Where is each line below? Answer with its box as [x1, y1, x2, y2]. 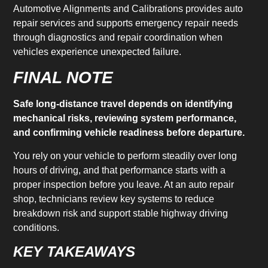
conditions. [13, 222, 60, 233]
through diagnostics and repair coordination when [13, 32, 223, 43]
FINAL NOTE [13, 68, 114, 87]
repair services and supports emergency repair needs [13, 18, 239, 29]
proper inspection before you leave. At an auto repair [13, 179, 234, 190]
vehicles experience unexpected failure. [13, 47, 182, 57]
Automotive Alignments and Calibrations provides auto [13, 4, 243, 14]
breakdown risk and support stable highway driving [13, 208, 229, 218]
